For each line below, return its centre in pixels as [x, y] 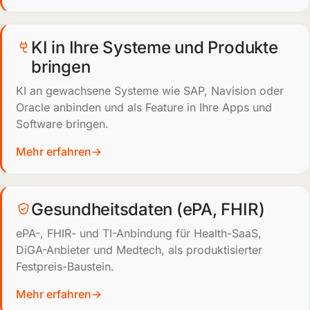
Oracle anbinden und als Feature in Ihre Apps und [144, 107]
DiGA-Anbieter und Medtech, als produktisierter [139, 250]
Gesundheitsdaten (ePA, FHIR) [148, 209]
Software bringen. [62, 124]
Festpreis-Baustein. [65, 266]
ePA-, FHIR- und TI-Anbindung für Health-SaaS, [139, 233]
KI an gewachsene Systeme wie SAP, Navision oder [150, 91]
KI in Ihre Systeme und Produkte [155, 47]
